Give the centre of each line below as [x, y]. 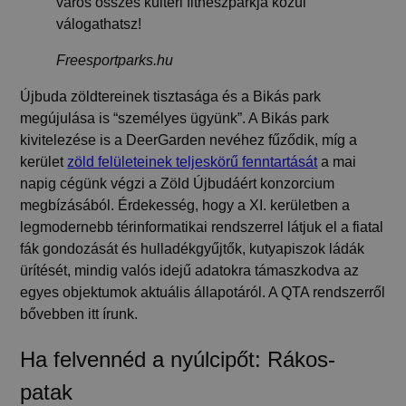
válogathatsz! [99, 24]
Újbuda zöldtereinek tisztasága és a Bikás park [171, 96]
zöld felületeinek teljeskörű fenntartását [193, 161]
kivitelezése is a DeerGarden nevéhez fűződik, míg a [189, 140]
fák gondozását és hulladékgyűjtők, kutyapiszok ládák [193, 248]
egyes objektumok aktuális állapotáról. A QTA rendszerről [203, 292]
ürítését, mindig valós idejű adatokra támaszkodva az [190, 270]
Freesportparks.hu [115, 60]
